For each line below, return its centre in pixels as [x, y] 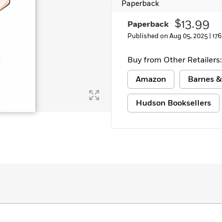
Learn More [36, 8]
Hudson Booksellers [173, 103]
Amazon [151, 79]
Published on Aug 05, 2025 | [170, 36]
